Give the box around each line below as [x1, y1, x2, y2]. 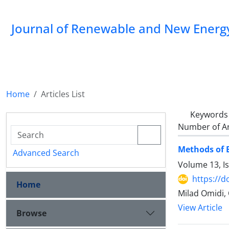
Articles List [41, 88, 85, 100]
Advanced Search [13, 147, 79, 158]
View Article [178, 202, 222, 214]
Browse [16, 207, 47, 219]
